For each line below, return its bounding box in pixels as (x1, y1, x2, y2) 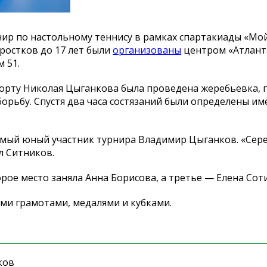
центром (181, 43, 228, 57)
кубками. (131, 195, 172, 209)
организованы (113, 43, 181, 57)
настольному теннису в (30, 30, 141, 44)
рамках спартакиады (143, 30, 244, 44)
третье (169, 170, 202, 184)
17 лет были (55, 43, 113, 57)
